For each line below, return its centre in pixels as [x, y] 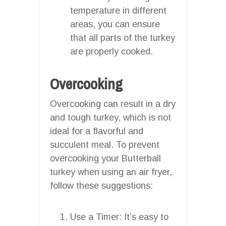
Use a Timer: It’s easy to [119, 217]
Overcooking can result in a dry [113, 104]
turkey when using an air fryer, [111, 172]
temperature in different [118, 10]
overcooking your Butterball [105, 158]
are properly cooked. [111, 51]
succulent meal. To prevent [105, 145]
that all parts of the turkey [123, 38]
